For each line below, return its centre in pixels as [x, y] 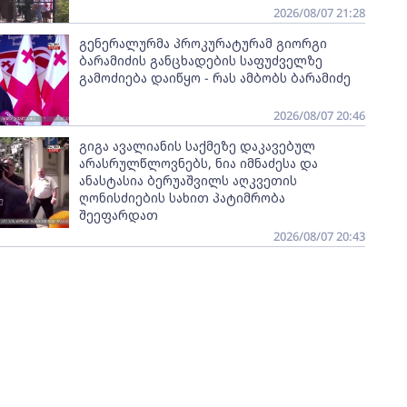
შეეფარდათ [118, 215]
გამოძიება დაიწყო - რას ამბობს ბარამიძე [214, 78]
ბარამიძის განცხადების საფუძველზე [200, 60]
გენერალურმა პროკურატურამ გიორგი [203, 43]
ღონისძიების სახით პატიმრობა [182, 198]
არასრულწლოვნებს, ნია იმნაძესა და [198, 163]
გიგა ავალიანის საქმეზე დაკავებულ [197, 146]
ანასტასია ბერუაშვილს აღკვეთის [188, 180]
